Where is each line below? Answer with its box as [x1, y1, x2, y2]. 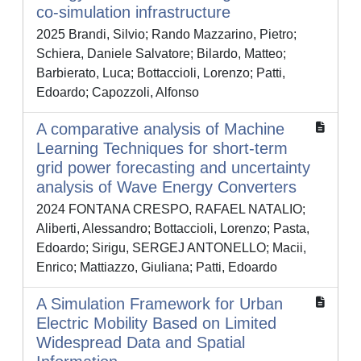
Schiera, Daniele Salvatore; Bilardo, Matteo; [36, 47, 286, 61]
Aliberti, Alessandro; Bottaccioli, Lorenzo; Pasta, [36, 222, 309, 236]
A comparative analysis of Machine [36, 120, 284, 139]
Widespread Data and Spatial [36, 334, 245, 352]
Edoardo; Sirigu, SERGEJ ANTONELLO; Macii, [36, 241, 306, 255]
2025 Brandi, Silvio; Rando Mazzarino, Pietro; [36, 27, 297, 42]
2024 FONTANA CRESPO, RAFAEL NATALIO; [36, 202, 305, 217]
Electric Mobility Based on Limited [36, 314, 276, 333]
